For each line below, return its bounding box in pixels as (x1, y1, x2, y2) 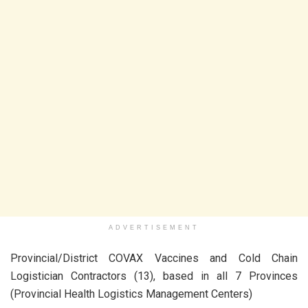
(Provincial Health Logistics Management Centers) (10, 287, 252, 301)
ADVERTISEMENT (109, 224, 199, 232)
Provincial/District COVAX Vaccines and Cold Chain (10, 252, 298, 265)
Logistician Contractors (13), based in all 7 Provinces (10, 269, 298, 283)
